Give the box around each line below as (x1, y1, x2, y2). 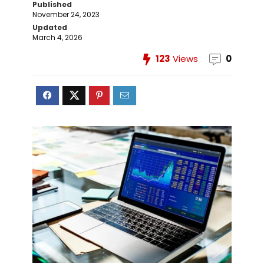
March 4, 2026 (32, 32, 82, 43)
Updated (32, 22, 67, 33)
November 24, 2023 (32, 9, 100, 20)
